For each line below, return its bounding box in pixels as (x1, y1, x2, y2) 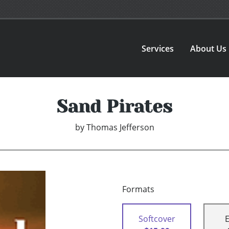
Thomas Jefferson (86, 122, 154, 133)
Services (142, 42, 174, 54)
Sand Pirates (57, 96, 172, 117)
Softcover (138, 213, 175, 225)
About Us (190, 42, 227, 54)
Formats (122, 184, 154, 195)
